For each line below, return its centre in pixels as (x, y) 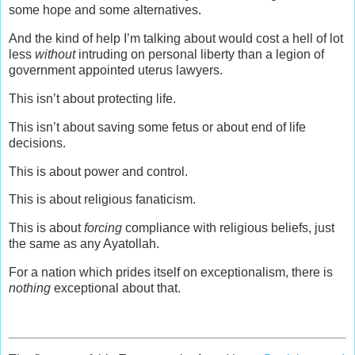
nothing (30, 288)
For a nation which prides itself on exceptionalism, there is (171, 273)
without (55, 55)
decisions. (37, 143)
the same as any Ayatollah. (84, 244)
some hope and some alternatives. (105, 10)
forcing (103, 228)
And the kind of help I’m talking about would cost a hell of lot (176, 39)
